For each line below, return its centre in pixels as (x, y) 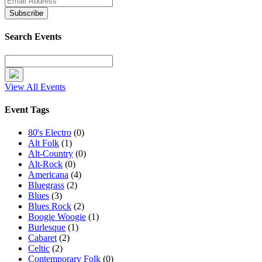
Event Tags (27, 110)
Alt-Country (51, 154)
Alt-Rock (45, 164)
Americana (48, 175)
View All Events (35, 87)
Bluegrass (46, 185)
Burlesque (47, 227)
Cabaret (42, 238)
